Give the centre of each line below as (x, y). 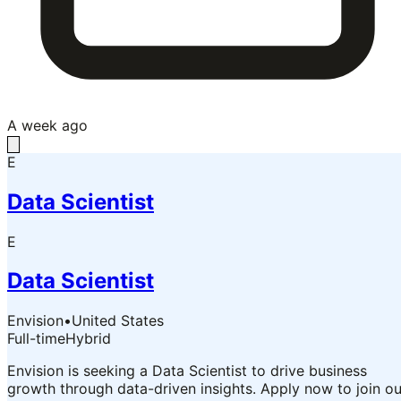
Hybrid (88, 339)
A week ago (47, 125)
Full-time (36, 339)
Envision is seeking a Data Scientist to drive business (187, 371)
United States (118, 321)
